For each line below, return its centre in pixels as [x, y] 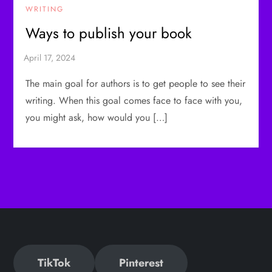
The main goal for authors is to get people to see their [136, 84]
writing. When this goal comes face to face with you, [134, 101]
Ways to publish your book [109, 33]
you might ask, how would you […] [97, 118]
